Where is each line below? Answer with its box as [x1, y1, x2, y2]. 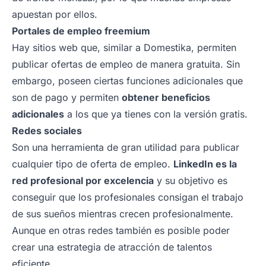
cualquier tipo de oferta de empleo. [12, 157, 173, 170]
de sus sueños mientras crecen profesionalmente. [12, 207, 233, 220]
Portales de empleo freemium [12, 24, 150, 37]
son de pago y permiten [12, 91, 122, 103]
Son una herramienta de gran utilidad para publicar [12, 141, 239, 153]
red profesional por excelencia [12, 174, 154, 186]
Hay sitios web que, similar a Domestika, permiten [12, 41, 236, 53]
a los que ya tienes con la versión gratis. [64, 107, 248, 120]
